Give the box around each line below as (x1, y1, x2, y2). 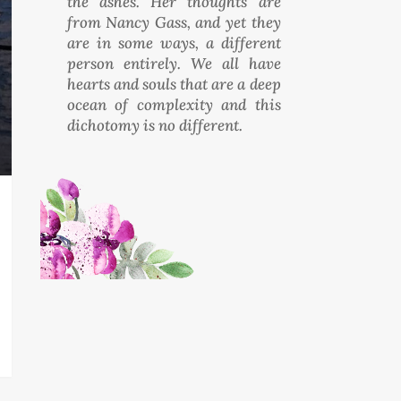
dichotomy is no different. (66, 115, 243, 135)
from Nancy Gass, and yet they (66, 12, 281, 32)
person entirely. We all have (66, 53, 281, 73)
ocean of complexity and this (66, 94, 281, 115)
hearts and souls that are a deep (66, 73, 281, 94)
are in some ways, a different (66, 32, 281, 53)
